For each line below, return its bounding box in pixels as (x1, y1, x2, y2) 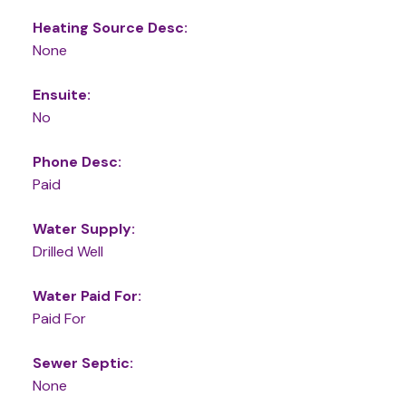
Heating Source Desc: (32, 17, 188, 37)
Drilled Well (32, 241, 103, 261)
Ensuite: (32, 84, 91, 104)
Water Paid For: (32, 285, 141, 305)
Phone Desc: (32, 151, 121, 171)
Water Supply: (32, 218, 135, 238)
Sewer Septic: (32, 353, 133, 372)
